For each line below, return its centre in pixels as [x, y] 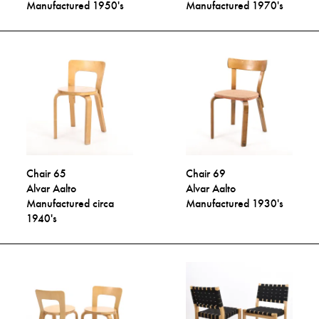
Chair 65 [47, 173]
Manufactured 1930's [235, 203]
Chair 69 [206, 173]
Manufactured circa [70, 203]
